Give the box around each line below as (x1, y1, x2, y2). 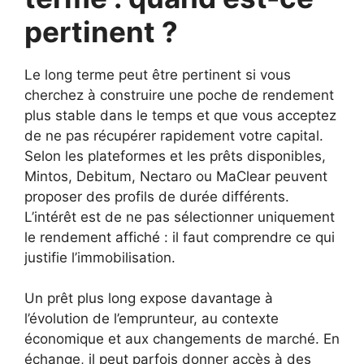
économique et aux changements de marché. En (24, 331, 340, 348)
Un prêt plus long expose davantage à (24, 290, 273, 307)
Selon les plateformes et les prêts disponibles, (24, 147, 326, 164)
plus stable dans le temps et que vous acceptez (24, 106, 336, 123)
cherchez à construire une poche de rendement (24, 86, 334, 103)
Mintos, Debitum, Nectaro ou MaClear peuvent (24, 167, 327, 184)
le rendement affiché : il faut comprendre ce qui (24, 228, 335, 245)
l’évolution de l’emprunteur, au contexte (24, 310, 279, 327)
